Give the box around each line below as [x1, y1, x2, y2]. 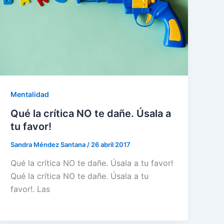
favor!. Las [10, 184, 50, 194]
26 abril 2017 [91, 140, 131, 148]
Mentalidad [10, 89, 49, 98]
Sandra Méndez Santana [10, 140, 87, 148]
